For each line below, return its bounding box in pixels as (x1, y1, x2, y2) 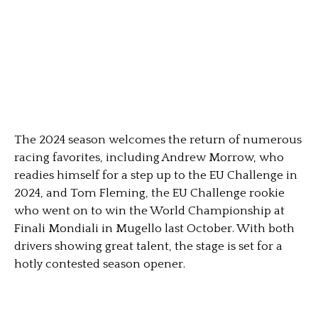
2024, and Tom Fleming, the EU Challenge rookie (14, 186, 285, 199)
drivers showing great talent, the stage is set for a (14, 239, 283, 253)
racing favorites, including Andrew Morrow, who (14, 150, 284, 164)
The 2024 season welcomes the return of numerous (14, 133, 302, 146)
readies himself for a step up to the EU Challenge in (14, 168, 297, 182)
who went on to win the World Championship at (14, 204, 285, 217)
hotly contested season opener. (14, 257, 185, 270)
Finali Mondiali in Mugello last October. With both (14, 221, 295, 235)
